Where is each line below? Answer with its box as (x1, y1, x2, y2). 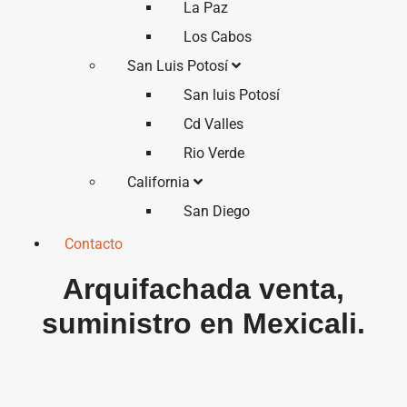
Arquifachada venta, (63, 273, 344, 305)
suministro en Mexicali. (42, 307, 365, 340)
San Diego (183, 203, 250, 220)
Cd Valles (183, 115, 243, 133)
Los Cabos (183, 28, 252, 45)
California (127, 174, 194, 191)
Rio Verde (183, 144, 244, 162)
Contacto (65, 235, 123, 253)
